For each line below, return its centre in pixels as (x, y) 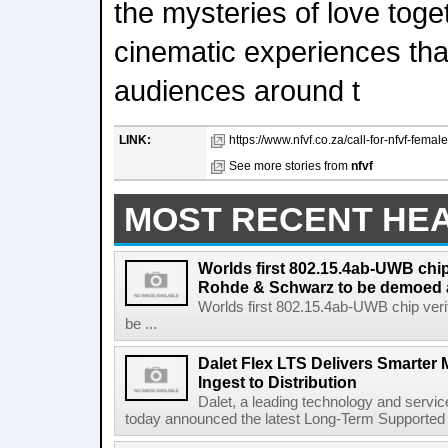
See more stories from (290, 166)
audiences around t (237, 90)
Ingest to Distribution (277, 382)
